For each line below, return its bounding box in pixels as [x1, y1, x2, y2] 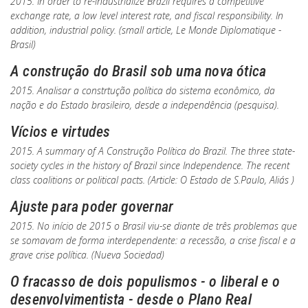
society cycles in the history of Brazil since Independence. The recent [10, 159, 289, 172]
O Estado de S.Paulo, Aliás [180, 173, 289, 186]
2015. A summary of [10, 144, 98, 157]
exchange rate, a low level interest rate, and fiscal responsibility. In [10, 9, 283, 22]
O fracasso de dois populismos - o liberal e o [10, 273, 280, 290]
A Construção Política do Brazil [98, 144, 225, 157]
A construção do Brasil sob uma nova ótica [10, 63, 267, 80]
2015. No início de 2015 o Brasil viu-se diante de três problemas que [10, 219, 297, 232]
